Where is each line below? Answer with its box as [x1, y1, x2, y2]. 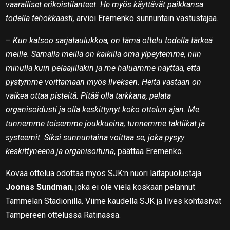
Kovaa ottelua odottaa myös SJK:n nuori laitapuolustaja [6, 168, 202, 178]
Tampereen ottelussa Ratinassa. [6, 209, 121, 220]
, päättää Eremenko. [114, 146, 184, 156]
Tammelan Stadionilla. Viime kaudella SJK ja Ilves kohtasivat [6, 196, 222, 206]
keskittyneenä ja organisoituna [6, 146, 114, 156]
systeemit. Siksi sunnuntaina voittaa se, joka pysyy [6, 132, 185, 142]
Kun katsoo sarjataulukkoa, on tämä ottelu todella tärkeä [13, 35, 213, 45]
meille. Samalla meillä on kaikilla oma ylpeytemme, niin [6, 49, 202, 59]
